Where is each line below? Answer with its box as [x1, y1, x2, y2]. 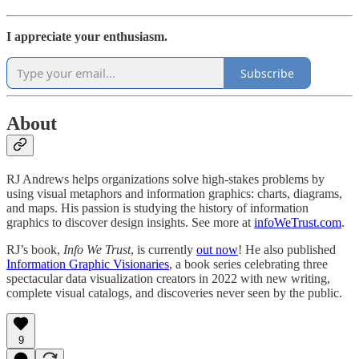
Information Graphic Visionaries [6, 256, 169, 271]
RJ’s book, [6, 242, 63, 256]
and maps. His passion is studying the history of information [6, 200, 309, 215]
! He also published [238, 242, 336, 256]
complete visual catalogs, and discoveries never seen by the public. [6, 285, 342, 300]
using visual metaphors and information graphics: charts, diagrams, [6, 186, 342, 200]
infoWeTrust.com [254, 215, 341, 229]
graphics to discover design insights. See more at [6, 215, 254, 229]
